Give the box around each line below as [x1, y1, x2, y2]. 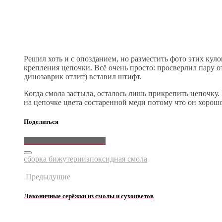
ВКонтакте [24, 137, 60, 146]
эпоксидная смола [86, 155, 147, 164]
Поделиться [24, 117, 58, 125]
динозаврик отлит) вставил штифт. [24, 72, 142, 81]
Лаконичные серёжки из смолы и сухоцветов [24, 192, 154, 200]
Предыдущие [24, 172, 70, 181]
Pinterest [79, 137, 106, 146]
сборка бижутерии [24, 155, 86, 164]
